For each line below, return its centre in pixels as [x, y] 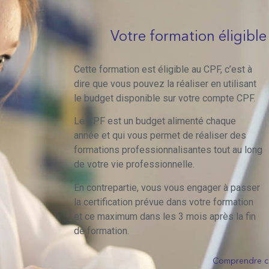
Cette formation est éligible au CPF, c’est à [163, 70]
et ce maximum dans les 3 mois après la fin [165, 216]
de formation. [101, 231]
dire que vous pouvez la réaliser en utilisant [165, 84]
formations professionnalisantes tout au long [168, 150]
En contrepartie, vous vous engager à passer [167, 187]
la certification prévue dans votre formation [164, 202]
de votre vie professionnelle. [135, 165]
